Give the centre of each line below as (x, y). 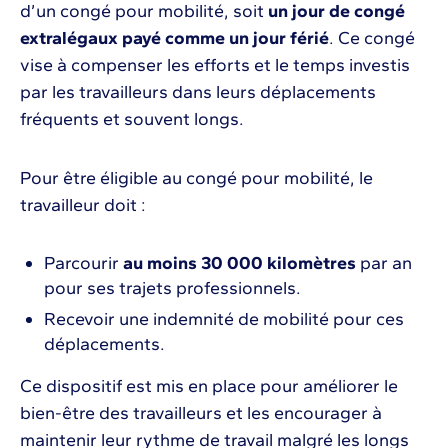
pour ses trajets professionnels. (172, 287)
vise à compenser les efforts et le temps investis (215, 64)
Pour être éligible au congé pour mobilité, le (196, 177)
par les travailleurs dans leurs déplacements (198, 91)
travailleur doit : (83, 204)
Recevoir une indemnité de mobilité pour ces (224, 318)
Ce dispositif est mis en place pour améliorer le (209, 385)
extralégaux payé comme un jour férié (174, 37)
